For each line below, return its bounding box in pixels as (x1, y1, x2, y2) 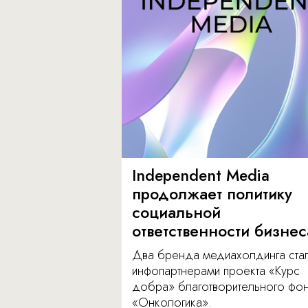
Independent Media (132, 164, 269, 188)
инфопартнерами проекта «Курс (132, 262, 300, 280)
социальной (132, 201, 221, 225)
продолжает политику (132, 182, 292, 206)
